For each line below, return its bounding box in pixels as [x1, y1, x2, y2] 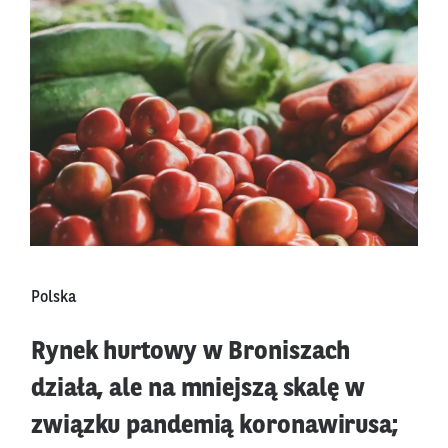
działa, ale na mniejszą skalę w [31, 376, 365, 402]
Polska [31, 289, 76, 306]
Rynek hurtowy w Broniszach [31, 339, 351, 365]
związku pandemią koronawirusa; [31, 413, 398, 439]
